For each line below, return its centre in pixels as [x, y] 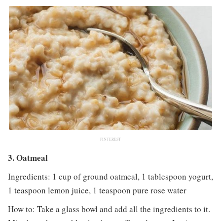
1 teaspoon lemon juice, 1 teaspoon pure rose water [97, 190]
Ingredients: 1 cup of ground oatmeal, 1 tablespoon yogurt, [110, 176]
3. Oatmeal [28, 157]
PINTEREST [110, 139]
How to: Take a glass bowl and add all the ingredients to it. [109, 209]
